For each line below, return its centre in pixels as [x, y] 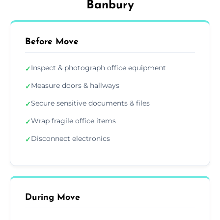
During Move [53, 197]
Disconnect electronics [70, 138]
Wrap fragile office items [73, 121]
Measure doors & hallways [75, 85]
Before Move [52, 42]
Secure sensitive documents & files [90, 103]
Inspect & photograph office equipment [98, 68]
